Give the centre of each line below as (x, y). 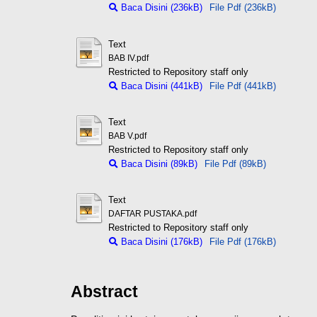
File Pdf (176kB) (242, 242)
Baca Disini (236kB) (160, 8)
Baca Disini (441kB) (160, 86)
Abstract (104, 292)
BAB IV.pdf (128, 58)
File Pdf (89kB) (235, 163)
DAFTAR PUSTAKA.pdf (152, 214)
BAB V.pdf (127, 136)
